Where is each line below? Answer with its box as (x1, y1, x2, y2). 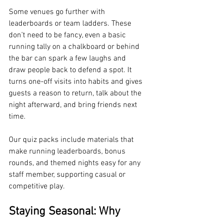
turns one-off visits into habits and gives (9, 77, 144, 87)
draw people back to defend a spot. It (9, 65, 134, 75)
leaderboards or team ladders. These (9, 19, 133, 29)
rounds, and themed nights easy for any (9, 158, 142, 168)
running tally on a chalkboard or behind (9, 42, 141, 52)
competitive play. (9, 182, 65, 191)
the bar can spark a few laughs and (9, 54, 128, 63)
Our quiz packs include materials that (9, 135, 136, 145)
